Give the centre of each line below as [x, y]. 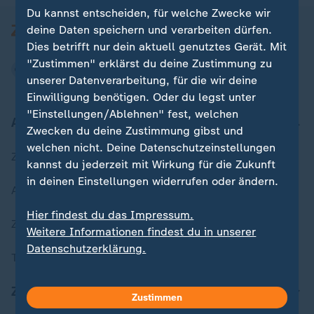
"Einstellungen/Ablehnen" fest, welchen [133, 114]
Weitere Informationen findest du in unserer [142, 231]
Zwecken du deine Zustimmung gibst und [135, 130]
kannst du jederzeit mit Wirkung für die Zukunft [151, 164]
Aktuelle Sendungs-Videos [80, 190]
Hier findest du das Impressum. [110, 214]
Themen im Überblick [68, 258]
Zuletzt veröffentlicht [67, 157]
